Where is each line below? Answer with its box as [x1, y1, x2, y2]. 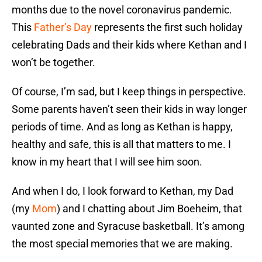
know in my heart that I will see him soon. [12, 156, 202, 168]
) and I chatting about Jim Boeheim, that [57, 202, 242, 215]
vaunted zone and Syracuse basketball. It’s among [12, 220, 244, 233]
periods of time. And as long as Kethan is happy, [12, 120, 233, 133]
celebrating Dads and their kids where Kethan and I [12, 39, 247, 51]
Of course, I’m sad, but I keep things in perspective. [12, 85, 246, 98]
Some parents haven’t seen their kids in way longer [12, 103, 247, 116]
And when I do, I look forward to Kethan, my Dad [12, 185, 233, 198]
